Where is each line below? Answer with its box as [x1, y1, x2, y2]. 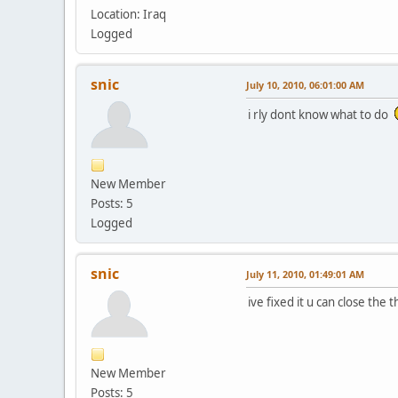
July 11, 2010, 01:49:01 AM [246, 267, 364, 281]
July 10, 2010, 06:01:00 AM [246, 78, 364, 92]
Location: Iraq [91, 6, 166, 22]
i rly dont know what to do [248, 107, 394, 123]
